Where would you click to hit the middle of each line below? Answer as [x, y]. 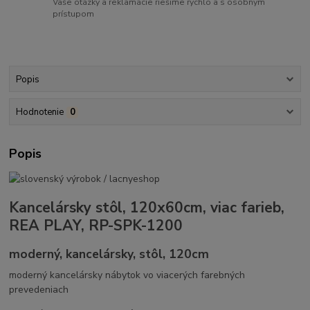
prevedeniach [39, 290]
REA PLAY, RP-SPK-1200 [96, 225]
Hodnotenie [39, 112]
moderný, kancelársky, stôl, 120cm [109, 254]
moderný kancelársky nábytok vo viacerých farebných [127, 275]
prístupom [74, 14]
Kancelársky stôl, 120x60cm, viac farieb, [147, 207]
